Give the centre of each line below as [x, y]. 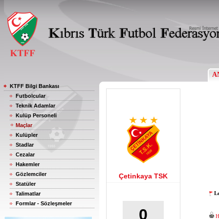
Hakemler [28, 164]
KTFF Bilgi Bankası [34, 86]
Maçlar [24, 125]
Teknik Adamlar [35, 106]
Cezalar [25, 154]
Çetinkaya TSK [143, 176]
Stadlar [25, 145]
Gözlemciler [31, 174]
